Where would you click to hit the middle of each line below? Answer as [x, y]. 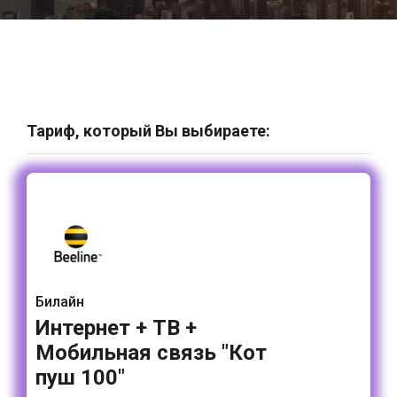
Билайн [60, 302]
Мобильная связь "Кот [151, 353]
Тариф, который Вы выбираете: [148, 131]
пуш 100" [80, 378]
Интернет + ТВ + [116, 328]
